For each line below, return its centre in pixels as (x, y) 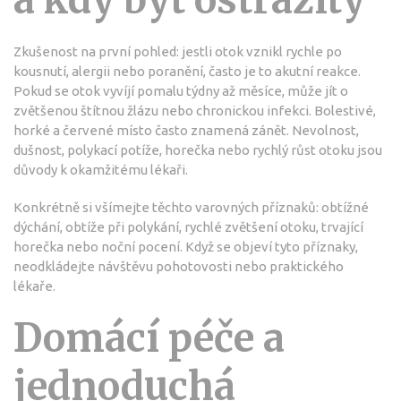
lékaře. (34, 286)
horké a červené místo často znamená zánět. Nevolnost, (186, 131)
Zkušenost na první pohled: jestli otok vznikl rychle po (178, 52)
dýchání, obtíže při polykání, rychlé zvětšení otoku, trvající (188, 227)
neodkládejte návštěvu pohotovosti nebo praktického (179, 267)
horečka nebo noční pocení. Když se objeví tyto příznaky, (186, 247)
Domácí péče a (149, 339)
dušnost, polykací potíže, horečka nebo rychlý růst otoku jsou (198, 150)
